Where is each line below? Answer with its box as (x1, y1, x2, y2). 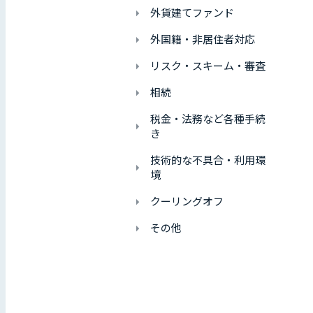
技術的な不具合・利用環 (150, 154, 265, 166)
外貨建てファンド (150, 7, 234, 19)
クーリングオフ (150, 196, 224, 208)
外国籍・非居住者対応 (150, 34, 255, 45)
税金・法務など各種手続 (150, 113, 265, 125)
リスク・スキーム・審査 (150, 60, 265, 72)
